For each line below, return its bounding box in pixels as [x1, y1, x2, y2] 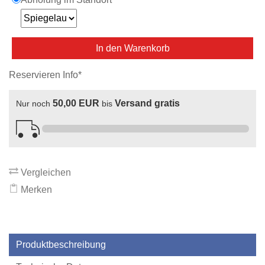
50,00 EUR [53, 98, 99, 109]
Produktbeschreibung [16, 240, 106, 250]
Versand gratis [115, 98, 180, 109]
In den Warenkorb [95, 43, 170, 54]
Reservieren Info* [9, 70, 82, 80]
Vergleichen [18, 167, 71, 178]
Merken [18, 185, 52, 195]
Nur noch [16, 99, 53, 109]
